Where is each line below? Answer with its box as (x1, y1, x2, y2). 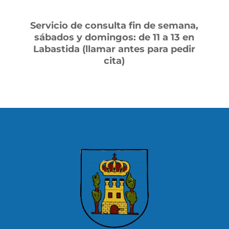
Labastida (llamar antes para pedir (33, 43, 196, 55)
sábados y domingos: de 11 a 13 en (34, 31, 195, 43)
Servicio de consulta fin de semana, (30, 19, 199, 31)
